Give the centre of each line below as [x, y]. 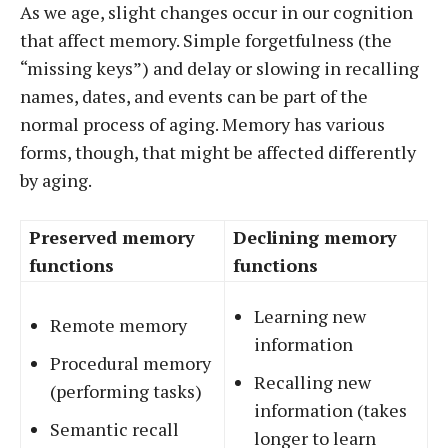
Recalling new [312, 382]
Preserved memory [112, 237]
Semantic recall [114, 429]
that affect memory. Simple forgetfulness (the [206, 40]
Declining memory [315, 237]
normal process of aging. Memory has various [202, 124]
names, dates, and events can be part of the [194, 96]
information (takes [330, 410]
